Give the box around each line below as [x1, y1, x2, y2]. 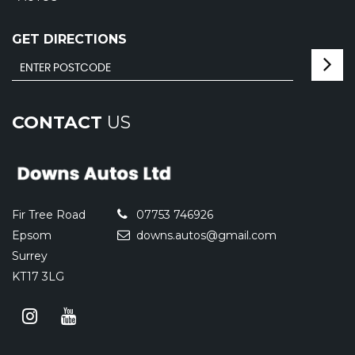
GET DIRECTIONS [12, 32, 127, 48]
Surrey [12, 248, 48, 263]
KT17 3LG [12, 269, 64, 284]
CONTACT [12, 112, 102, 134]
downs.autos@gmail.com [133, 227, 277, 242]
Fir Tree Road [12, 207, 86, 222]
